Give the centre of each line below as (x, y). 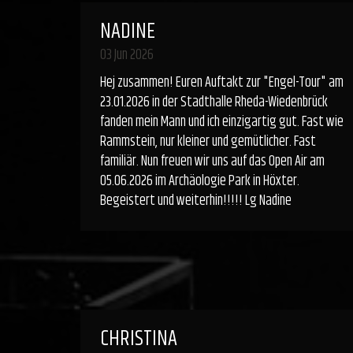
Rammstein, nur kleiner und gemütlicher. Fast (208, 142)
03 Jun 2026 (127, 55)
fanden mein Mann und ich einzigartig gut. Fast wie (222, 122)
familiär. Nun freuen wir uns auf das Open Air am (212, 162)
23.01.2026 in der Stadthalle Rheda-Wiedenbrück (214, 102)
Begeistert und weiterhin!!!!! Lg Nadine (196, 201)
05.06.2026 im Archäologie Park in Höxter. (200, 181)
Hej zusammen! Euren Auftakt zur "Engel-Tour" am (222, 83)
